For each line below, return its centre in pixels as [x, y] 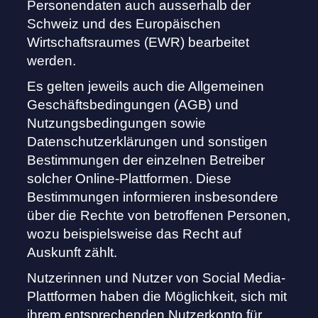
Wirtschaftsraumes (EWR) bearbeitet [138, 43]
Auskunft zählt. [72, 253]
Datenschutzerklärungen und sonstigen [148, 142]
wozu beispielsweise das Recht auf [135, 234]
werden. [52, 61]
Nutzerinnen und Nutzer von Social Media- [157, 278]
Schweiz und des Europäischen [124, 24]
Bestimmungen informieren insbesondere [153, 197]
